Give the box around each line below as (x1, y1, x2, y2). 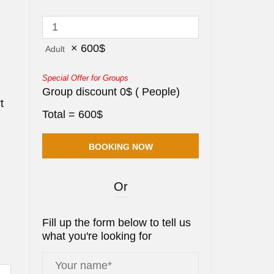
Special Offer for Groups (42, 73, 129, 83)
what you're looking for (42, 230, 152, 243)
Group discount (42, 86, 120, 98)
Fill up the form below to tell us (42, 217, 191, 229)
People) (139, 86, 180, 98)
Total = (42, 108, 79, 121)
